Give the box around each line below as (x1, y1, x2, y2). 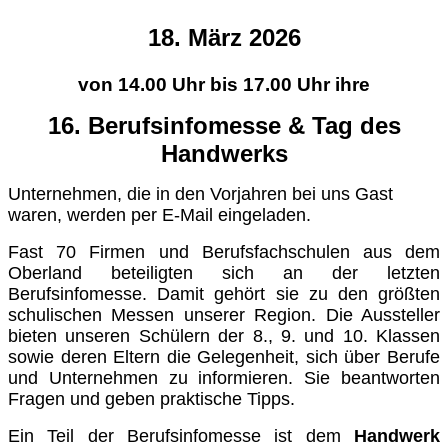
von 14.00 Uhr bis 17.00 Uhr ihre (78, 74, 370, 96)
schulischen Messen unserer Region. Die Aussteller (8, 305, 440, 326)
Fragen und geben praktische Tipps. (8, 389, 300, 410)
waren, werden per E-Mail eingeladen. (8, 205, 316, 226)
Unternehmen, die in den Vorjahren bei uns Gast (8, 184, 393, 205)
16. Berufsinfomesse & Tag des (47, 112, 401, 140)
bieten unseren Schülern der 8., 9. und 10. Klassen (8, 326, 440, 347)
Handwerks (160, 140, 288, 168)
